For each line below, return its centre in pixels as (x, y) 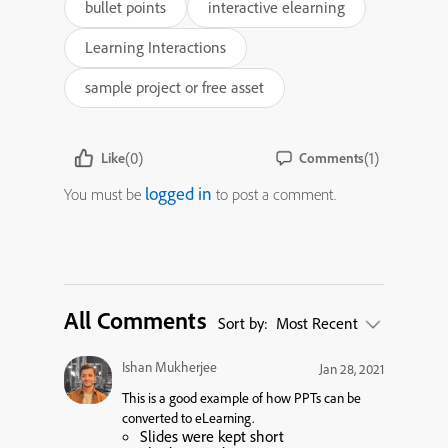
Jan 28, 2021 (351, 369)
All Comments (135, 320)
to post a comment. (274, 194)
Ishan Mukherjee (169, 367)
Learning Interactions (155, 47)
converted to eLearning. (188, 418)
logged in (178, 193)
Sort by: (245, 323)
